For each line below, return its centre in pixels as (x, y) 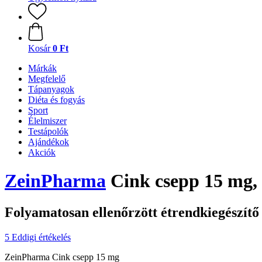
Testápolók (48, 131)
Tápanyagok (51, 89)
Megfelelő (47, 79)
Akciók (42, 152)
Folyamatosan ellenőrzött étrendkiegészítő (132, 212)
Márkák (42, 68)
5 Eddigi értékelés (38, 237)
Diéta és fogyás (56, 100)
